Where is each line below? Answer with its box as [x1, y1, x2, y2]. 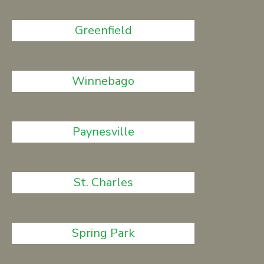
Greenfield [74, 22, 132, 38]
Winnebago [72, 73, 135, 89]
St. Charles [73, 174, 133, 190]
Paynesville [72, 124, 134, 140]
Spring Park [71, 225, 135, 241]
